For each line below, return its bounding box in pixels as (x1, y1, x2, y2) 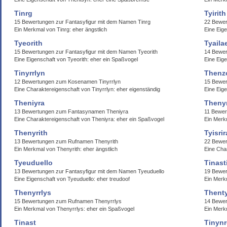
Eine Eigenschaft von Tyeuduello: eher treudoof (14, 176, 130, 182)
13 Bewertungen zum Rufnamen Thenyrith (14, 138, 118, 144)
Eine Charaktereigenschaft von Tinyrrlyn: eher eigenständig (14, 86, 160, 92)
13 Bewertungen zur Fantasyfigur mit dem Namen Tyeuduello (14, 168, 164, 174)
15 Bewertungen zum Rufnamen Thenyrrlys (14, 198, 122, 204)
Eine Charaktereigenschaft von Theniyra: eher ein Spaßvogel (14, 116, 164, 122)
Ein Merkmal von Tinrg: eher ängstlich (14, 26, 107, 32)
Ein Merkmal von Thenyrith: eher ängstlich (14, 146, 118, 152)
